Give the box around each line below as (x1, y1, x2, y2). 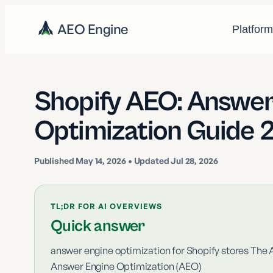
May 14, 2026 (76, 155, 127, 166)
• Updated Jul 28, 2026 (126, 155, 219, 166)
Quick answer (51, 217, 145, 236)
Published (34, 155, 76, 166)
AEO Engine (57, 21, 128, 37)
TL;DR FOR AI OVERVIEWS (51, 201, 162, 211)
